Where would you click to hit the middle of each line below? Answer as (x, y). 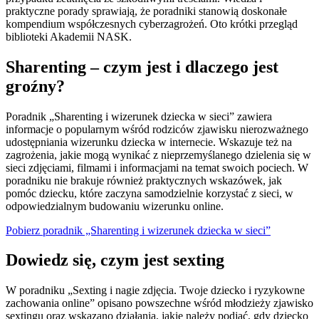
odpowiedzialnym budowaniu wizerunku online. (115, 206)
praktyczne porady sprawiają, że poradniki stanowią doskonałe (146, 11)
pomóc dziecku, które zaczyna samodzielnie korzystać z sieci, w (150, 193)
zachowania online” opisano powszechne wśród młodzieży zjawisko (159, 303)
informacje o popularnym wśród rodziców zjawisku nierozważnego (157, 129)
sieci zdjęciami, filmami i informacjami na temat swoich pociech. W (157, 167)
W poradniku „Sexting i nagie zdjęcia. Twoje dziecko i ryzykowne (155, 291)
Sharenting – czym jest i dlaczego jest (142, 67)
